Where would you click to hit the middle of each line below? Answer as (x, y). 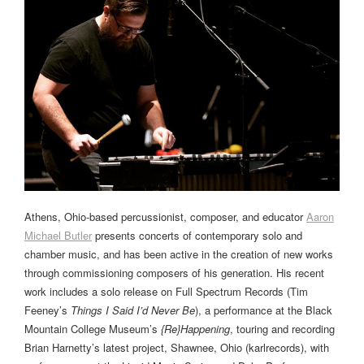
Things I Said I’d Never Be (133, 310)
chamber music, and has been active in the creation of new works (179, 253)
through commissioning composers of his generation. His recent (174, 272)
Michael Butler (58, 235)
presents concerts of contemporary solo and (197, 235)
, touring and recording (282, 328)
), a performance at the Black (264, 310)
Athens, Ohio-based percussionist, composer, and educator (165, 216)
